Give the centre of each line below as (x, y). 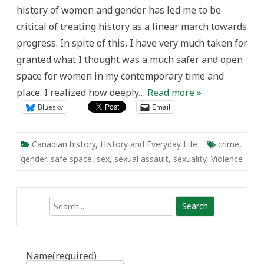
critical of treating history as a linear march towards (132, 27)
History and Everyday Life (149, 144)
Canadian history (64, 144)
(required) (75, 256)
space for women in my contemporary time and (120, 76)
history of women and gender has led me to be (119, 10)
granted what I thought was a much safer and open (130, 60)
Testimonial (165, 10)
